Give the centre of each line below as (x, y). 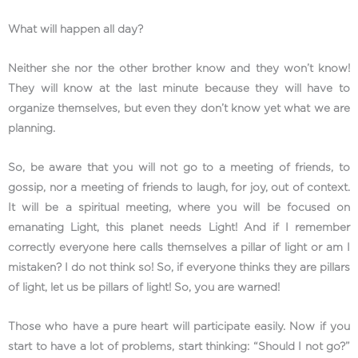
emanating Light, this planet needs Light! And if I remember (179, 227)
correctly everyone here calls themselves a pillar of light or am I (179, 247)
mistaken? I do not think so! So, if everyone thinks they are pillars (179, 267)
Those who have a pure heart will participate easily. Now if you (179, 326)
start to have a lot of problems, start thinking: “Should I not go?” (179, 346)
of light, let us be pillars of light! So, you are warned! (145, 287)
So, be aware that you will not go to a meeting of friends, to (179, 167)
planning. (33, 128)
